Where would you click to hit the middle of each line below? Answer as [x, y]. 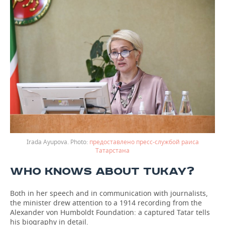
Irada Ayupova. [48, 142]
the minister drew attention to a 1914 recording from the [106, 203]
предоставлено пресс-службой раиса [144, 142]
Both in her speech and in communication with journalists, [109, 193]
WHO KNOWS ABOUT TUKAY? [102, 172]
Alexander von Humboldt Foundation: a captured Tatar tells [110, 212]
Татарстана [113, 150]
